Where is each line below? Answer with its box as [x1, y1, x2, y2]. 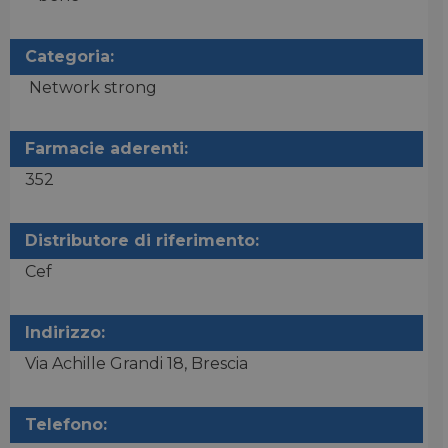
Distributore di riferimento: [25, 231, 259, 250]
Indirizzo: [25, 323, 105, 342]
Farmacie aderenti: [25, 139, 188, 158]
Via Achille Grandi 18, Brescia [25, 354, 248, 373]
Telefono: [25, 415, 107, 434]
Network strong [25, 78, 157, 97]
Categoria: [25, 47, 114, 66]
